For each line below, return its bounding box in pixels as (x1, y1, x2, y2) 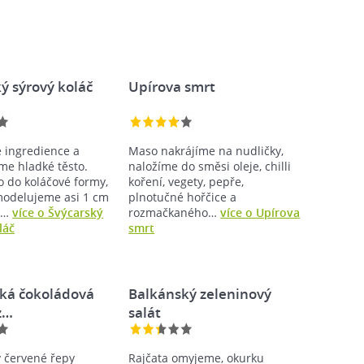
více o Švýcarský (12, 205, 104, 220)
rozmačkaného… (128, 205, 221, 220)
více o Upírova (220, 205, 301, 220)
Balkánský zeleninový (128, 284, 272, 303)
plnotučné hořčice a (128, 189, 237, 205)
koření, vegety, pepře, (128, 174, 245, 189)
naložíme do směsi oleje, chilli (128, 158, 292, 174)
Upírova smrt (128, 77, 216, 96)
